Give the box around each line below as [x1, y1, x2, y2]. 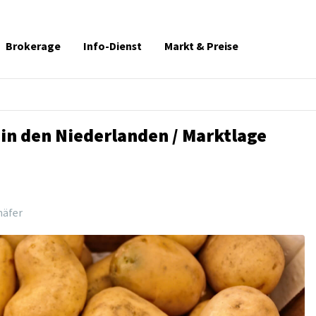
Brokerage [6, 39, 61, 55]
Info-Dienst [83, 39, 142, 55]
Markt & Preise [164, 39, 238, 55]
